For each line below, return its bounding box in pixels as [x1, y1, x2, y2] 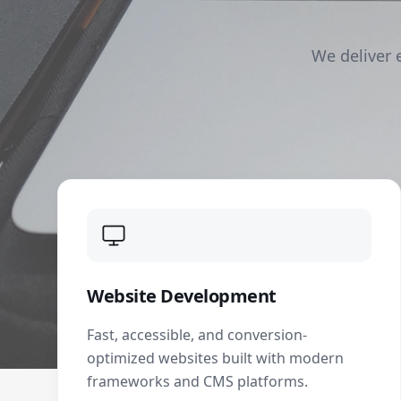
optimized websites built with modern [87, 348, 344, 368]
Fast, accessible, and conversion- [87, 325, 307, 345]
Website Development [87, 284, 277, 308]
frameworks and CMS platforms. [87, 371, 308, 391]
